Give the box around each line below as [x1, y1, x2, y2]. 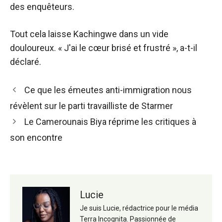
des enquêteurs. [10, 1, 74, 12]
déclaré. [10, 56, 41, 67]
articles [9, 110, 39, 120]
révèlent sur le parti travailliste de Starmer [10, 101, 173, 111]
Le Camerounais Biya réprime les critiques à [24, 116, 196, 127]
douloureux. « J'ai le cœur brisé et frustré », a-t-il [10, 43, 197, 53]
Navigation [9, 83, 51, 94]
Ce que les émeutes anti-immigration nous [24, 85, 192, 95]
